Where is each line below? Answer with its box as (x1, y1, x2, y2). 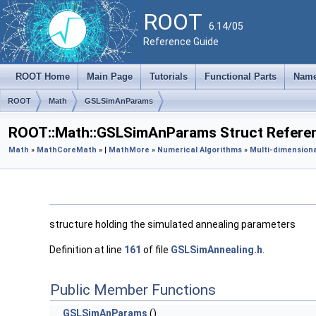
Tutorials (150, 71, 188, 82)
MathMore (109, 145, 150, 154)
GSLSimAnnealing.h (171, 244, 262, 256)
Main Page (87, 71, 133, 82)
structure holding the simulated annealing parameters (49, 219, 296, 231)
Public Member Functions (50, 281, 216, 299)
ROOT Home (16, 71, 70, 82)
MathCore (37, 145, 76, 154)
